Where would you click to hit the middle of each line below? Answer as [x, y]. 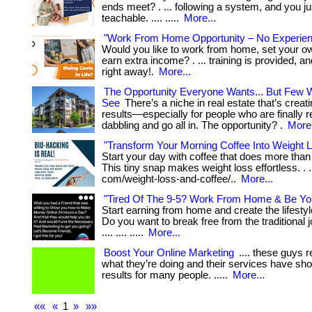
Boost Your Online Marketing [169, 253]
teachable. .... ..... [142, 18]
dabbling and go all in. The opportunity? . [194, 125]
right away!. [129, 72]
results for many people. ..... [166, 275]
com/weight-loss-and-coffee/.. [170, 179]
